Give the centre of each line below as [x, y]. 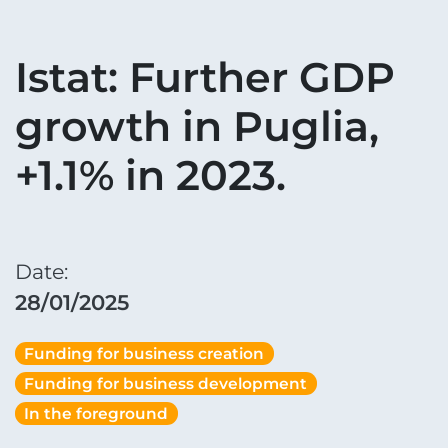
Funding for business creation [144, 353]
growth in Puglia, [197, 125]
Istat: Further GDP [205, 76]
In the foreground [96, 413]
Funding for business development [166, 383]
